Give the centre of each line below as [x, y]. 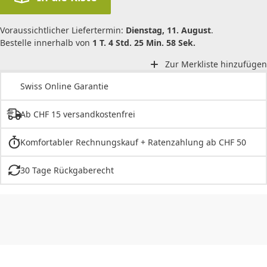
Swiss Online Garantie [64, 86]
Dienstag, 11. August [168, 30]
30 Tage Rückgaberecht [67, 170]
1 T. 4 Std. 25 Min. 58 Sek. [144, 42]
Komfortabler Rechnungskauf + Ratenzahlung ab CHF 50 [133, 142]
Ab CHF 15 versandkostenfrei [77, 114]
